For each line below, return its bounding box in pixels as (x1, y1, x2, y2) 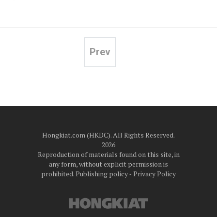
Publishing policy (76, 169, 128, 179)
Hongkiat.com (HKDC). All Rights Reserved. (42, 130, 175, 140)
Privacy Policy (133, 169, 176, 179)
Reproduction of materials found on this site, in (37, 150, 180, 159)
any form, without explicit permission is (49, 159, 168, 169)
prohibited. (41, 169, 76, 179)
